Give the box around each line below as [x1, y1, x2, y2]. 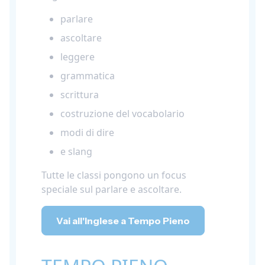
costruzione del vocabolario [60, 107, 185, 121]
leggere [60, 50, 95, 64]
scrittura [60, 88, 99, 102]
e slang [60, 145, 92, 159]
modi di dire [60, 126, 114, 140]
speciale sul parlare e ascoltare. [41, 183, 182, 196]
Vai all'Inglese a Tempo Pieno [56, 215, 190, 227]
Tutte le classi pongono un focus [41, 169, 186, 182]
